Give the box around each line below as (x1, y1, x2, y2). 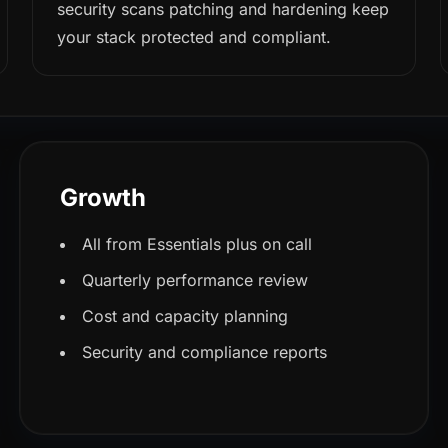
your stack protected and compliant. (57, 27, 332, 47)
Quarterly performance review (81, 270, 308, 290)
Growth (59, 183, 146, 212)
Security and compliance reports (81, 342, 327, 362)
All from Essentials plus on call (81, 234, 312, 254)
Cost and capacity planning (81, 306, 288, 326)
